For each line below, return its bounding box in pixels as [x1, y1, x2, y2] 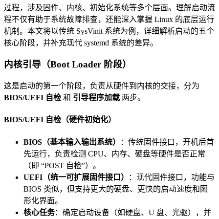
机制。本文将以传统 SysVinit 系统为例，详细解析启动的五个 [4, 26, 214, 35]
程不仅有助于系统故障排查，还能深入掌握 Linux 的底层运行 [4, 15, 214, 23]
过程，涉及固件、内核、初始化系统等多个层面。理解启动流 [4, 3, 215, 12]
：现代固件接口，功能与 [129, 173, 215, 181]
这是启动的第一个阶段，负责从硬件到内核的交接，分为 [4, 82, 199, 90]
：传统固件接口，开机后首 [120, 137, 214, 146]
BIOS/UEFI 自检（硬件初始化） [4, 115, 116, 124]
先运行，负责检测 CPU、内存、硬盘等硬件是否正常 [23, 149, 205, 158]
